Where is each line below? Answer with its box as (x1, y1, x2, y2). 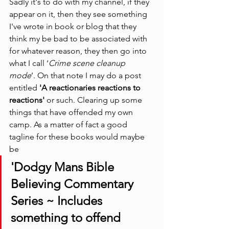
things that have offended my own (9, 107, 135, 117)
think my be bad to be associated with (9, 33, 149, 43)
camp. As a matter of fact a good (9, 119, 129, 129)
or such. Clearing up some (47, 95, 144, 105)
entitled (9, 82, 37, 93)
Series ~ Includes (11, 193, 105, 208)
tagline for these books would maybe (9, 131, 147, 142)
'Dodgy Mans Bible (11, 159, 117, 174)
